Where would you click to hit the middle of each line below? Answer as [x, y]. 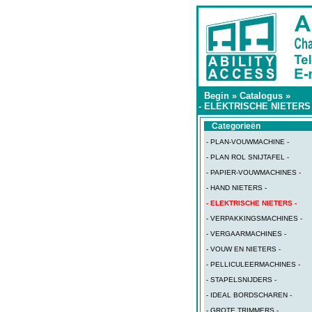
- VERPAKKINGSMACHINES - [254, 218]
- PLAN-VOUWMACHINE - [248, 142]
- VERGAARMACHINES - [246, 234]
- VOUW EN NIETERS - [243, 249]
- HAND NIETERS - [236, 188]
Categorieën [236, 126]
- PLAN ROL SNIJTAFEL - [248, 157]
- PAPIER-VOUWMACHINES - [253, 172]
